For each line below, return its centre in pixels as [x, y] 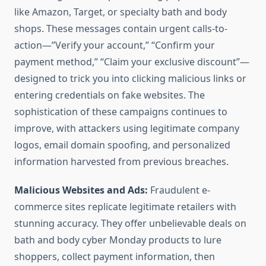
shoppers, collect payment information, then [115, 257]
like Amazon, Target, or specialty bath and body [121, 12]
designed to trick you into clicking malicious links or [130, 79]
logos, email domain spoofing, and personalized [122, 145]
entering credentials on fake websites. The [110, 95]
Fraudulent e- [179, 190]
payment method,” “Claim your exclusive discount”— [132, 62]
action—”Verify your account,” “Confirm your [115, 45]
